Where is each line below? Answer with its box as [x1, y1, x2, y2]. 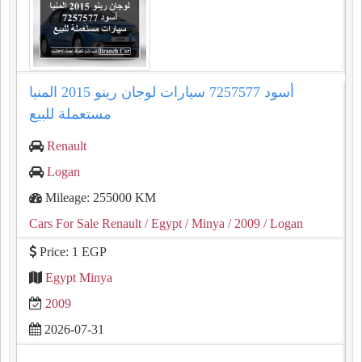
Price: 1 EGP [36, 245, 107, 259]
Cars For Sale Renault [29, 217, 141, 230]
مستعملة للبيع [29, 106, 112, 122]
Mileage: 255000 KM [42, 191, 156, 204]
